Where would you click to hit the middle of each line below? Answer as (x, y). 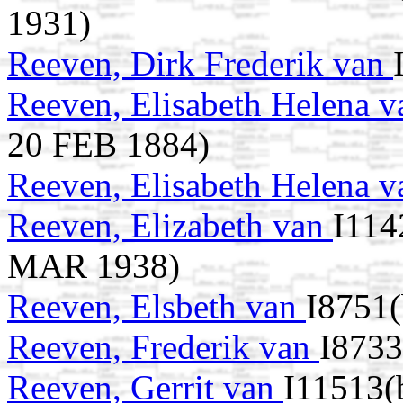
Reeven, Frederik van (163, 347)
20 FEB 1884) (108, 145)
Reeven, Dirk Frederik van (200, 64)
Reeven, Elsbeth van (157, 307)
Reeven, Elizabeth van (170, 226)
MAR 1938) (94, 266)
